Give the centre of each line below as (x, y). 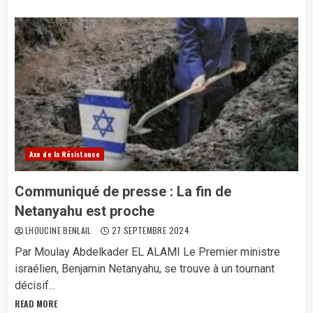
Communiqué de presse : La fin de (123, 191)
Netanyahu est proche (85, 211)
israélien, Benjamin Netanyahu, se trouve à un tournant (145, 269)
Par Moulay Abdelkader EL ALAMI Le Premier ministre (147, 252)
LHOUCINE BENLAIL (60, 230)
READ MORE (36, 304)
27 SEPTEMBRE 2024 (149, 230)
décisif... (35, 285)
